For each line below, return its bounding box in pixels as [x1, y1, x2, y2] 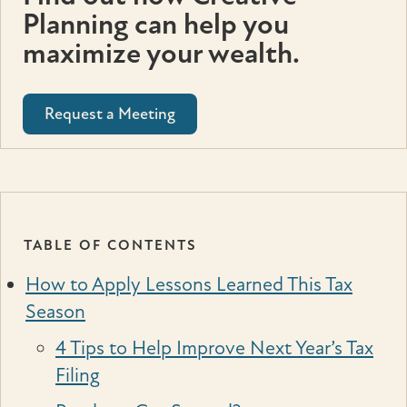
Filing [55, 363, 100, 388]
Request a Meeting [45, 104, 175, 124]
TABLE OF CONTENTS [24, 235, 197, 254]
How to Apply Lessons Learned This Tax [25, 273, 352, 297]
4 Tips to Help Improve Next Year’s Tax [55, 336, 373, 361]
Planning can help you [23, 7, 289, 43]
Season [25, 300, 85, 324]
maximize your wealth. [23, 36, 300, 72]
